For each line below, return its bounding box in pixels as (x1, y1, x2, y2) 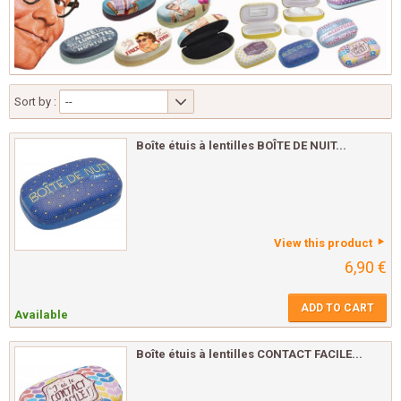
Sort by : (14, 95, 56, 109)
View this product (274, 236, 372, 251)
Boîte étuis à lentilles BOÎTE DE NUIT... (136, 139, 346, 153)
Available (14, 308, 68, 322)
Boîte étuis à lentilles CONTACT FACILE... (136, 347, 363, 362)
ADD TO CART (301, 302, 374, 315)
